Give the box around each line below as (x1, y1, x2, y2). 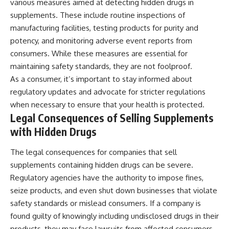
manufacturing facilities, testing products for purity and (10, 23, 198, 33)
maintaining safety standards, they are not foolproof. (10, 61, 192, 72)
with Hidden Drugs (10, 125, 97, 139)
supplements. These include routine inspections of (10, 10, 185, 20)
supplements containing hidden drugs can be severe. (10, 159, 193, 170)
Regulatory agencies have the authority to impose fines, (10, 172, 203, 182)
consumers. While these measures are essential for (10, 49, 188, 59)
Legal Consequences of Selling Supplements (10, 111, 214, 125)
